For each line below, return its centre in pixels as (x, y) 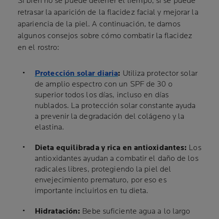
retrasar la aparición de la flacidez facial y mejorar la (108, 13)
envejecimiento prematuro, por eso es (101, 180)
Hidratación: (58, 212)
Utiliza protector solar (159, 74)
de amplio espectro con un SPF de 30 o (104, 85)
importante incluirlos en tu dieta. (92, 191)
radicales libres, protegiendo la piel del (103, 170)
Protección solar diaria (77, 74)
